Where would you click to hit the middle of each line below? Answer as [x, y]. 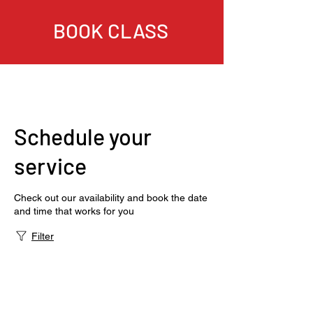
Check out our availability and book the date [111, 198]
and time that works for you [74, 211]
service [50, 166]
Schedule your [83, 136]
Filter [43, 236]
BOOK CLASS [110, 30]
